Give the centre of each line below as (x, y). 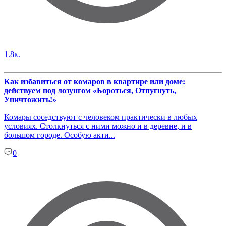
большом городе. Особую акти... (60, 135)
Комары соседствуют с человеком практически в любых (101, 117)
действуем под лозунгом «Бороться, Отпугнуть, (90, 90)
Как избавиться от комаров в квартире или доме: (95, 81)
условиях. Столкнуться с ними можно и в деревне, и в (98, 126)
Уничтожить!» (30, 99)
